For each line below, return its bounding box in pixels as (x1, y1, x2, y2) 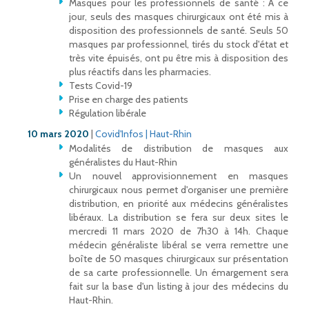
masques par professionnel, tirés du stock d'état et (69, 38, 288, 51)
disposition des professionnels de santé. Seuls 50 (69, 24, 288, 37)
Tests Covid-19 (69, 79, 132, 92)
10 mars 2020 (28, 128, 89, 141)
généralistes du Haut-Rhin (69, 156, 177, 169)
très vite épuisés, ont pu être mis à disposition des (69, 52, 288, 65)
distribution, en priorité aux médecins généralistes (69, 197, 288, 210)
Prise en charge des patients (69, 93, 188, 106)
